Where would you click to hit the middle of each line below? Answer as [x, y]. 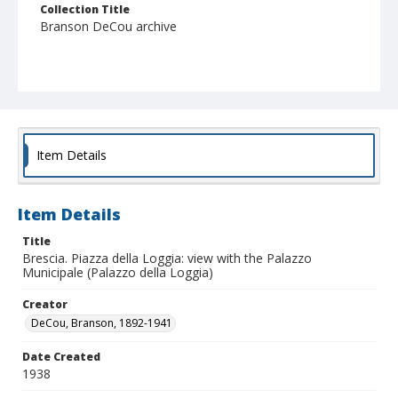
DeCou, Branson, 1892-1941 [102, 323]
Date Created [61, 357]
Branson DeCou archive [108, 27]
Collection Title [85, 10]
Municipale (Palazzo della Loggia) [118, 273]
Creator [45, 305]
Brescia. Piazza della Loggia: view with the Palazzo [167, 259]
